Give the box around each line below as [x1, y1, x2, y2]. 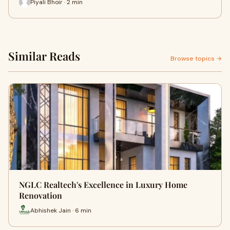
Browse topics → [170, 54, 222, 63]
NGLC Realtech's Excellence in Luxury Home [19, 179, 187, 190]
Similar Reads [8, 48, 80, 64]
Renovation [19, 190, 62, 201]
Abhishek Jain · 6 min [30, 206, 91, 215]
